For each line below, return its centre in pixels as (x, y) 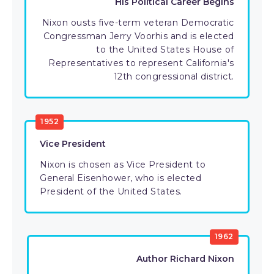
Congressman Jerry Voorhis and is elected (139, 36)
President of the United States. (111, 191)
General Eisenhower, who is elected (120, 178)
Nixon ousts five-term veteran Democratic (138, 23)
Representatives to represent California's (141, 63)
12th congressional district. (174, 76)
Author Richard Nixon (185, 259)
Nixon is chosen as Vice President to (123, 165)
